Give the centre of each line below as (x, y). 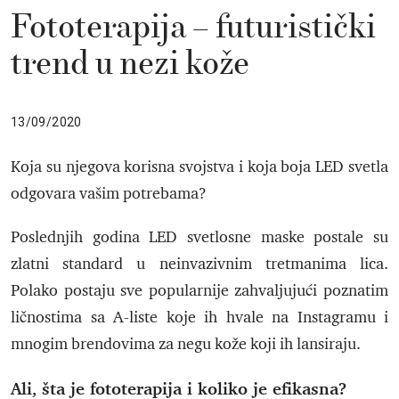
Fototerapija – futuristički (193, 28)
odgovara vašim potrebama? (109, 194)
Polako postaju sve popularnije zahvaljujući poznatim (199, 291)
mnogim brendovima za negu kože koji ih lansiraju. (186, 344)
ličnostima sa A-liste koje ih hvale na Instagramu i (199, 318)
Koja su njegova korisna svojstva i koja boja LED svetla (199, 167)
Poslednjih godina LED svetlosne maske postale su (199, 237)
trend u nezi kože (130, 65)
